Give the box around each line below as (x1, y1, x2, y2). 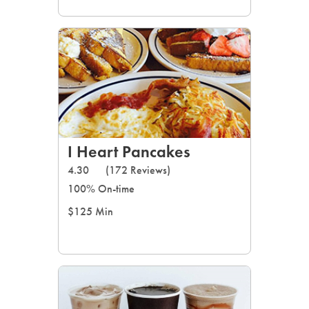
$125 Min (68, 205, 113, 218)
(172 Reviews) (106, 163, 170, 177)
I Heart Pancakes (68, 141, 190, 161)
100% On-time (68, 182, 134, 195)
